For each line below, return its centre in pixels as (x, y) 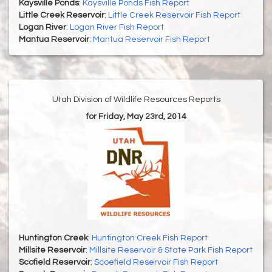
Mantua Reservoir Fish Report (151, 40)
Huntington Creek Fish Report (150, 238)
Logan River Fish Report (117, 28)
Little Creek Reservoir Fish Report (174, 15)
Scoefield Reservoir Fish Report (156, 263)
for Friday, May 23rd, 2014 (136, 117)
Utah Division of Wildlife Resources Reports (136, 100)
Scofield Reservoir (55, 263)
